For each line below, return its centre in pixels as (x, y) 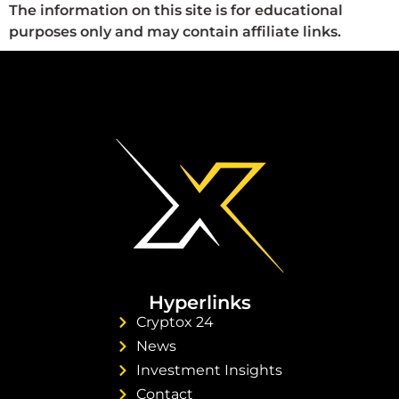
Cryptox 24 (175, 322)
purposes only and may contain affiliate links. (175, 31)
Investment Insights (210, 370)
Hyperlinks (199, 302)
